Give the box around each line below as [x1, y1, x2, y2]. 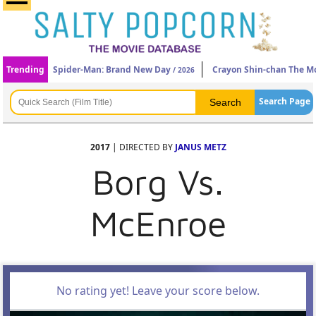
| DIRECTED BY [109, 141, 175, 153]
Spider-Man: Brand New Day [53, 63, 171, 75]
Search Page [258, 95, 310, 107]
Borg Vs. [92, 161, 224, 202]
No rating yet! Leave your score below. [56, 283, 260, 298]
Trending [6, 63, 45, 75]
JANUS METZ [174, 141, 226, 153]
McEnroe [90, 202, 226, 244]
